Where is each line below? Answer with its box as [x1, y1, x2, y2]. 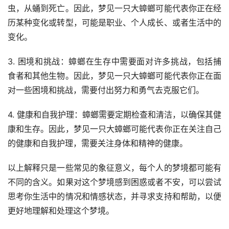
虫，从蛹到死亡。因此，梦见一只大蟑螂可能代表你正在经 [8, 3, 221, 14]
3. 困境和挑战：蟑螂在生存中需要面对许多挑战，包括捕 [8, 56, 221, 67]
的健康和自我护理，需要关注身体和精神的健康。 [8, 138, 188, 149]
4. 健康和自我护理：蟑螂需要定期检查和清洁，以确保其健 [8, 109, 221, 120]
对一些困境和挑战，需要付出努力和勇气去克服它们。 [8, 85, 204, 96]
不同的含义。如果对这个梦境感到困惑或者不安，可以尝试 [8, 177, 221, 188]
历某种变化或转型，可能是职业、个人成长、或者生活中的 [8, 17, 221, 28]
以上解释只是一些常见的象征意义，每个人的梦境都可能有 [8, 163, 221, 173]
